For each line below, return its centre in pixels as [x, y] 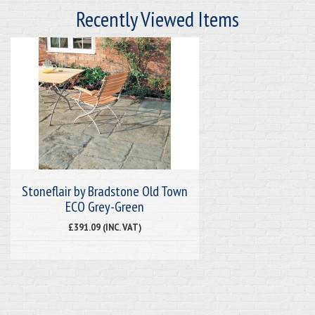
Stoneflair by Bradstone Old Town [105, 191]
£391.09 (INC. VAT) [105, 227]
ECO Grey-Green [105, 206]
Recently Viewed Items [157, 18]
